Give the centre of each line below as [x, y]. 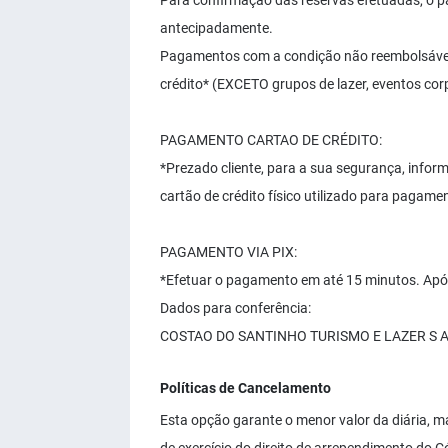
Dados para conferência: [235, 308]
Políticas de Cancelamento [245, 388]
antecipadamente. [216, 28]
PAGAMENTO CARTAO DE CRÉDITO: [271, 140]
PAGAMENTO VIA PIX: [228, 252]
